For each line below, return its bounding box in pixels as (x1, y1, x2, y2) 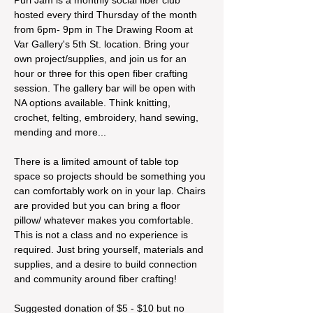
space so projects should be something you (14, 170, 208, 182)
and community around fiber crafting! (14, 272, 177, 284)
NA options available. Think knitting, (14, 96, 173, 108)
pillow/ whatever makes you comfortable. (14, 214, 196, 226)
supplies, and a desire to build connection (14, 258, 200, 270)
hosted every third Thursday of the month (14, 8, 200, 20)
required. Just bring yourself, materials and (14, 243, 206, 255)
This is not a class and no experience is (14, 228, 191, 240)
